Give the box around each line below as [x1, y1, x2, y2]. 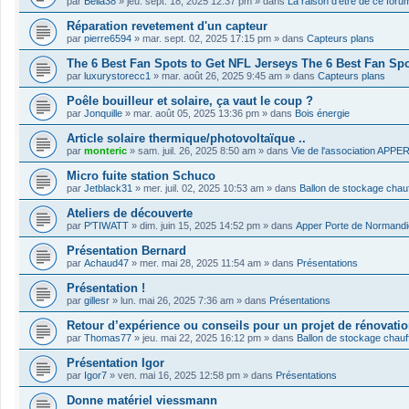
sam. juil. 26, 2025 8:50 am [138, 144, 256, 156]
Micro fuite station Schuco [67, 168, 215, 183]
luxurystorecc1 [84, 69, 151, 81]
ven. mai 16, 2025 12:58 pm [118, 369, 240, 381]
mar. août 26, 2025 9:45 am [162, 69, 282, 81]
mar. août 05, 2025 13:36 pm [133, 107, 259, 119]
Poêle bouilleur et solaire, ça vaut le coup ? [67, 93, 313, 108]
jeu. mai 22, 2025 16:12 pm [142, 331, 261, 343]
